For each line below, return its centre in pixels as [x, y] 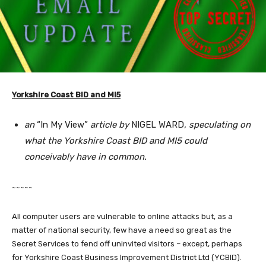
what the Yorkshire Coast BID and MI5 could [116, 141]
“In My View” [62, 125]
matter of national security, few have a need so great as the [122, 230]
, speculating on [217, 125]
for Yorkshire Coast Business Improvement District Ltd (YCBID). [127, 258]
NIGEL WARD [158, 125]
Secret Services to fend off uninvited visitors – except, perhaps [127, 244]
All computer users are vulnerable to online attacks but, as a [122, 217]
